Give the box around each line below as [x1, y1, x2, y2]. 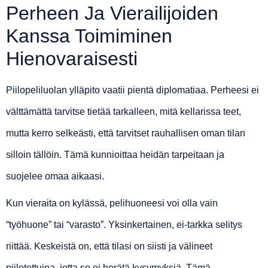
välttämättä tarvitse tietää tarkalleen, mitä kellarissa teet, [6, 106, 241, 117]
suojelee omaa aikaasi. [6, 171, 104, 182]
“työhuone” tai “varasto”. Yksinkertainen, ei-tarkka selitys [6, 220, 242, 230]
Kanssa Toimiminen [6, 25, 172, 47]
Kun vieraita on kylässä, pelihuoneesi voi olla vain [6, 198, 218, 209]
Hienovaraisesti [6, 48, 138, 70]
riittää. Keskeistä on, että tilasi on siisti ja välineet [6, 241, 212, 252]
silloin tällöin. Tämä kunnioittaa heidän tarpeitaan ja [6, 150, 224, 160]
